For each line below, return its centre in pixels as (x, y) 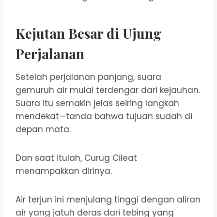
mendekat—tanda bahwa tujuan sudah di (104, 116)
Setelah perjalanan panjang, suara (88, 77)
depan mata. (43, 130)
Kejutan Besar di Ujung (88, 33)
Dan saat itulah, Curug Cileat (76, 158)
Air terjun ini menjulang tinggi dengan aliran (108, 200)
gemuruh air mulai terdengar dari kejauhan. (108, 90)
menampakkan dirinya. (64, 171)
